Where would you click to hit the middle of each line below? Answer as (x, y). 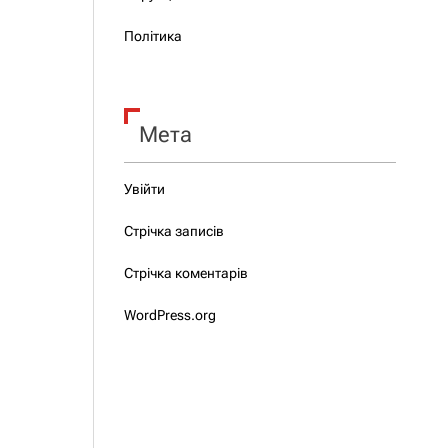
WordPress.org (169, 315)
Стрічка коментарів (185, 273)
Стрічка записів (173, 231)
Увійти (144, 189)
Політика (152, 36)
